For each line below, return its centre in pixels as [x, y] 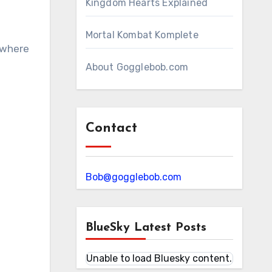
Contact [111, 128]
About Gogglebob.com [137, 67]
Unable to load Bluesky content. [159, 258]
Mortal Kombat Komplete [142, 35]
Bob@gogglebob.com [133, 177]
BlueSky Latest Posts [146, 228]
